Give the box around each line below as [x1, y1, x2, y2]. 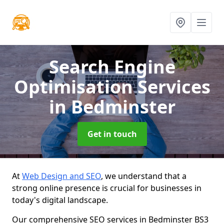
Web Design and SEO [22, 170, 101, 181]
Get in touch [87, 128, 137, 139]
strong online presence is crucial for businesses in [12, 182, 201, 193]
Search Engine [48, 54, 175, 79]
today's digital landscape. [12, 194, 108, 205]
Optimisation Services [13, 74, 210, 99]
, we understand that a [101, 170, 186, 181]
